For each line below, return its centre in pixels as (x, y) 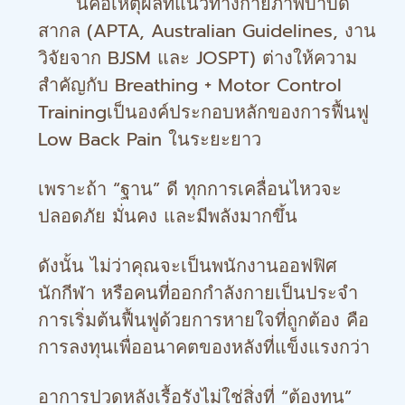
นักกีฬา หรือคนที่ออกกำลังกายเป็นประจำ (198, 293)
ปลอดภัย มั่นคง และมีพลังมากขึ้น (168, 216)
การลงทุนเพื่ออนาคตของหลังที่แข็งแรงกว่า (204, 347)
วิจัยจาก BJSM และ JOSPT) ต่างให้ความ (198, 58)
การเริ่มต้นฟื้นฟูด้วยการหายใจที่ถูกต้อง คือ (203, 320)
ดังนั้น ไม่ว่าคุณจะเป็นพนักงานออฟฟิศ (188, 266)
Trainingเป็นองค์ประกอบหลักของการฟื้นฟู (203, 112)
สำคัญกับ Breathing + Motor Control (190, 85)
